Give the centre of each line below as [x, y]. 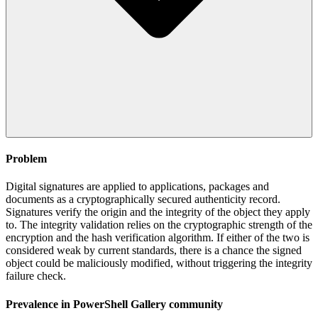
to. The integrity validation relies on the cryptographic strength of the [159, 225]
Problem [26, 159]
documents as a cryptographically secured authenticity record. [143, 199]
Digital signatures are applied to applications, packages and [137, 187]
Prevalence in [39, 304]
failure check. [36, 276]
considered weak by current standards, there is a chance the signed [154, 251]
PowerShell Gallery [120, 304]
